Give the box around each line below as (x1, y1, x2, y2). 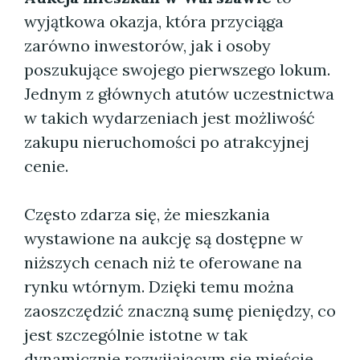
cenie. (24, 156, 68, 176)
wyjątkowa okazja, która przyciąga (24, 11, 284, 31)
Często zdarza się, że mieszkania (24, 204, 270, 224)
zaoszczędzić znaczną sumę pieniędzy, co (24, 301, 336, 321)
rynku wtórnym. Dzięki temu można (24, 276, 294, 297)
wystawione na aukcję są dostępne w (24, 228, 303, 248)
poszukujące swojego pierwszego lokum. (24, 59, 330, 80)
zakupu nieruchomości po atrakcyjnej (24, 132, 309, 152)
